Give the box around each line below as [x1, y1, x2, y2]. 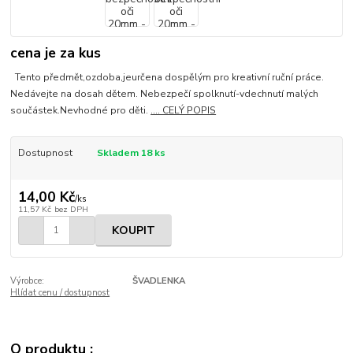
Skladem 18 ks [96, 146, 165, 159]
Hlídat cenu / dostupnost [10, 287, 110, 299]
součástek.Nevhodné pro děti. [10, 103, 151, 117]
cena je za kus [10, 43, 102, 63]
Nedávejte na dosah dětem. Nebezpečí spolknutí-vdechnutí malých [10, 87, 319, 100]
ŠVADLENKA [132, 275, 185, 288]
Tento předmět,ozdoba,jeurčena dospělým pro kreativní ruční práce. [10, 70, 325, 84]
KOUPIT [112, 222, 155, 238]
